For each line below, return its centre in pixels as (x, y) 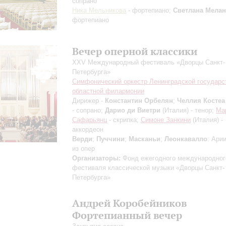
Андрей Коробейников (129, 203)
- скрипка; (124, 120)
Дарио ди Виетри (133, 110)
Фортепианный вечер (127, 215)
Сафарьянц (90, 120)
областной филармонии (108, 91)
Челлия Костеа (201, 101)
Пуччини (110, 139)
